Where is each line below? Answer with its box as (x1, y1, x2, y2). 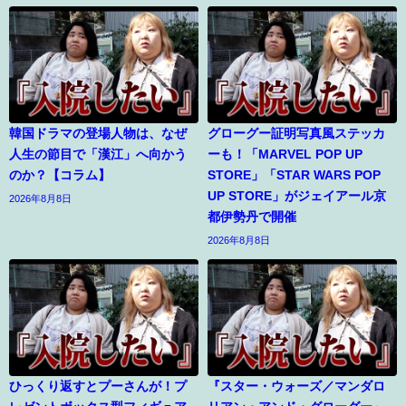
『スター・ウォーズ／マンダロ (208, 379, 385, 392)
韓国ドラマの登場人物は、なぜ (9, 126, 187, 140)
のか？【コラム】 (9, 168, 111, 181)
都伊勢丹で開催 (208, 209, 296, 223)
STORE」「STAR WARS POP (208, 168, 381, 181)
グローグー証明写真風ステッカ (208, 126, 385, 140)
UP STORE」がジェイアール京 (208, 188, 386, 202)
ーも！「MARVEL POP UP (208, 147, 362, 160)
